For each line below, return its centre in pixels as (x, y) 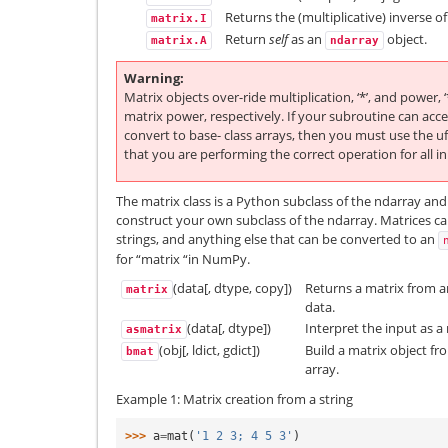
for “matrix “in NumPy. (183, 258)
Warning (152, 78)
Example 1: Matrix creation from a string (234, 398)
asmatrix (154, 330)
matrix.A (179, 41)
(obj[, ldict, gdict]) (209, 350)
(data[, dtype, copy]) (232, 288)
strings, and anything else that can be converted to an (277, 238)
